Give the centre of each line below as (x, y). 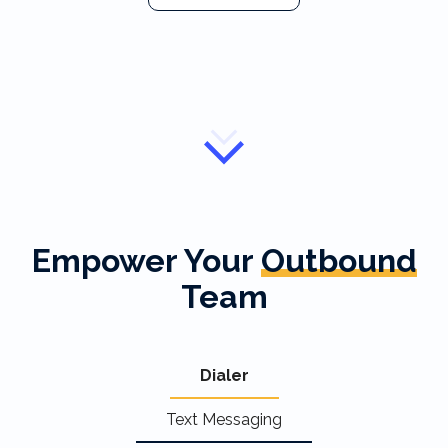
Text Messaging (224, 419)
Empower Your (146, 260)
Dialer (224, 375)
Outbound (338, 260)
